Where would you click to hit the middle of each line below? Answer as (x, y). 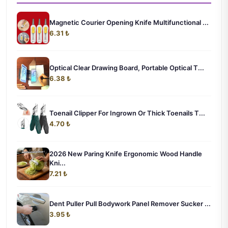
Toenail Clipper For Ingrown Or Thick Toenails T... (127, 113)
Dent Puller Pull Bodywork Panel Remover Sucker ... (130, 203)
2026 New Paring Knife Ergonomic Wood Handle (126, 153)
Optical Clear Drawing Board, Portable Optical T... (127, 67)
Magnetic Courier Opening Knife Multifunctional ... (129, 22)
